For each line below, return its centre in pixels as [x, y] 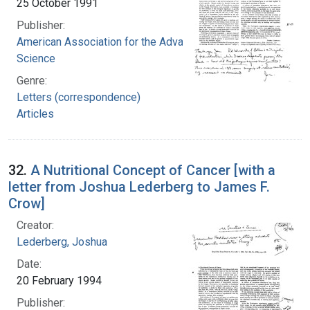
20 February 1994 [59, 280]
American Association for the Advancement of [127, 42]
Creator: [35, 225]
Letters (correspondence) [79, 97]
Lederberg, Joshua [62, 241]
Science [36, 58]
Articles [35, 113]
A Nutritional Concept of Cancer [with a [153, 170]
